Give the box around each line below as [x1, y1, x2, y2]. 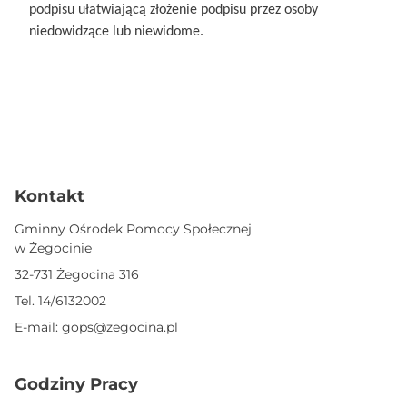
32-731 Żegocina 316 [15, 265, 139, 283]
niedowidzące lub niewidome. [29, 24, 203, 39]
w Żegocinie [15, 239, 92, 256]
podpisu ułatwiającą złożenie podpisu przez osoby [29, 2, 318, 17]
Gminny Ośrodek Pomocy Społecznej [15, 220, 252, 237]
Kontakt [15, 185, 84, 207]
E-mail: [15, 318, 62, 335]
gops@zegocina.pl [62, 318, 178, 335]
